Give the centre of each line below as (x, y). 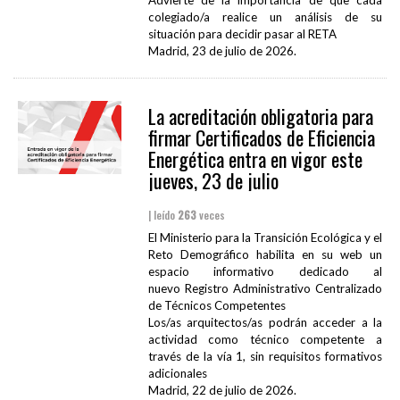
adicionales (177, 374)
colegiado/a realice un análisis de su (265, 17)
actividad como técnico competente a (265, 340)
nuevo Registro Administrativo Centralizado (265, 289)
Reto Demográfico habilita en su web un (265, 255)
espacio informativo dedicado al (265, 272)
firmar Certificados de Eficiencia (261, 138)
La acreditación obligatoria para (260, 117)
